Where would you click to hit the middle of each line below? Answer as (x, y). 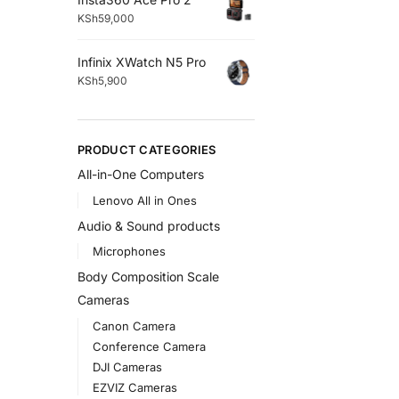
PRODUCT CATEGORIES (147, 149)
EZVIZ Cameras (134, 388)
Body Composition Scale (148, 277)
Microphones (129, 252)
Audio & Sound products (149, 225)
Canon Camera (134, 326)
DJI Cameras (127, 367)
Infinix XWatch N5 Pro (142, 61)
